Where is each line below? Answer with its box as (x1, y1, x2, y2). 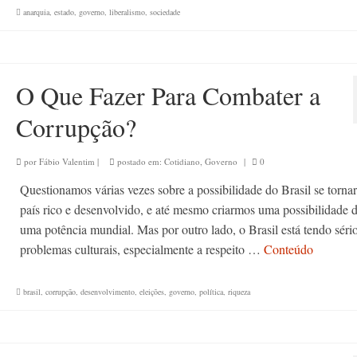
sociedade (149, 6, 180, 18)
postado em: (114, 155, 164, 167)
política (198, 286, 223, 297)
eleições (139, 286, 164, 297)
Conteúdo (263, 241, 313, 257)
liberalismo (108, 6, 145, 18)
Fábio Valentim (38, 155, 95, 167)
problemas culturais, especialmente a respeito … (19, 241, 264, 257)
